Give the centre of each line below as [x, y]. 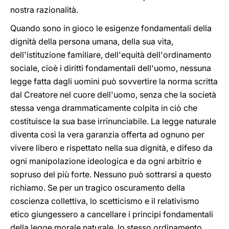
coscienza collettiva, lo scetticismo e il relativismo [105, 201]
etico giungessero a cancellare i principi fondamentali [112, 214]
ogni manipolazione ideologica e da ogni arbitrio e [106, 161]
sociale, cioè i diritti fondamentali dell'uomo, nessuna [111, 68]
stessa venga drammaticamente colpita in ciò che [104, 108]
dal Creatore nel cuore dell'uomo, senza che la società [113, 95]
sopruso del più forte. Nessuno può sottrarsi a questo [111, 174]
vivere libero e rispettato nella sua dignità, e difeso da [111, 148]
